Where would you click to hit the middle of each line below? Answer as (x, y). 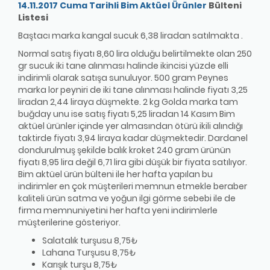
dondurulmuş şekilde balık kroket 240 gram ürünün (124, 150)
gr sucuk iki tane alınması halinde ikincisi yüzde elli (123, 66)
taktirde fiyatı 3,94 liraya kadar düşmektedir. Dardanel (133, 138)
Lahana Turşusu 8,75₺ (89, 253)
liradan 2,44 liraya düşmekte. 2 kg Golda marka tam (128, 102)
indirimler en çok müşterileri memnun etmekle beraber (133, 187)
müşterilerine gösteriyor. (69, 223)
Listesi (33, 18)
